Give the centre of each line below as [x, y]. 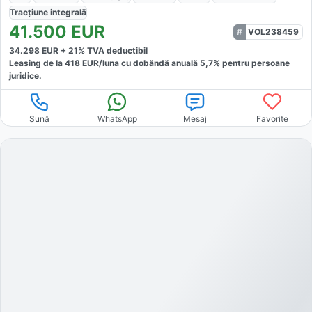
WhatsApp [117, 119]
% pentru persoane [251, 63]
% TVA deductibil [113, 51]
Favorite [273, 119]
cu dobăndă [144, 63]
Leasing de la [37, 63]
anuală [186, 63]
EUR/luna [100, 63]
